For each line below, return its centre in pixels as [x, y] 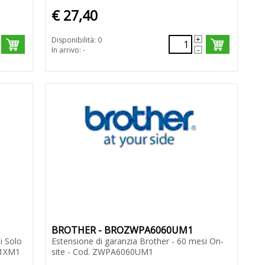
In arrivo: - [68, 50]
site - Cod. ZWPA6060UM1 [102, 252]
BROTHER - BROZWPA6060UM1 [122, 230]
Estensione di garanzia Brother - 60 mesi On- [137, 241]
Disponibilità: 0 [76, 40]
